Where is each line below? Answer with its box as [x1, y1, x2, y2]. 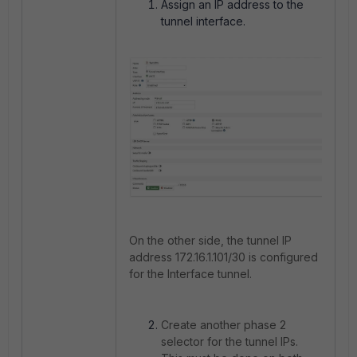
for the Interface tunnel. [129, 266, 252, 280]
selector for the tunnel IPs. [161, 334, 298, 348]
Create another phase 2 [161, 317, 286, 331]
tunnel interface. [161, 14, 245, 28]
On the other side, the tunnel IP [129, 233, 292, 247]
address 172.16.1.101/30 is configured [129, 249, 318, 264]
